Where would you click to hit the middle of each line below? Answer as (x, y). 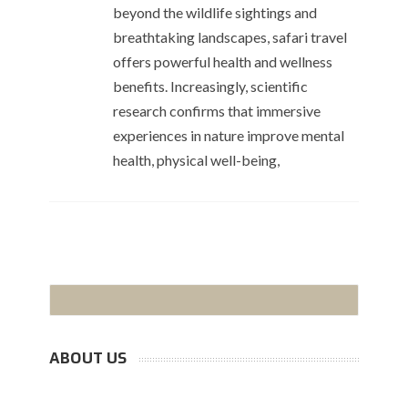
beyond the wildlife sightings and (215, 13)
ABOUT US (88, 359)
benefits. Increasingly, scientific (210, 87)
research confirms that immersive (217, 111)
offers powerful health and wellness (223, 62)
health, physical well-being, (196, 160)
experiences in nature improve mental (229, 136)
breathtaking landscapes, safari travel (230, 37)
